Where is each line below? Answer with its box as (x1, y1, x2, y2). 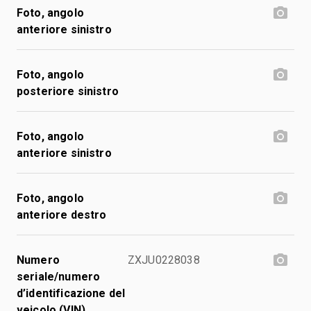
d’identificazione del (17, 286, 126, 300)
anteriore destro (17, 208, 107, 221)
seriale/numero (17, 269, 101, 283)
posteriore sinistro (17, 84, 119, 98)
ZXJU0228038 (128, 253, 200, 267)
